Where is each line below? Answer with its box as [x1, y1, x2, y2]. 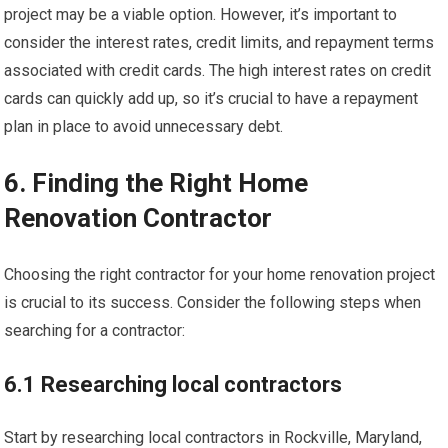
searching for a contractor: [4, 321, 186, 340]
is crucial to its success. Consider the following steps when [4, 293, 422, 312]
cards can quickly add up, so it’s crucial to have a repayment [4, 89, 419, 108]
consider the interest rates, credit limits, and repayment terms [4, 33, 435, 52]
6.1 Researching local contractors [4, 372, 343, 397]
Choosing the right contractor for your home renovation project [4, 265, 436, 284]
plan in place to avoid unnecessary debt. [4, 117, 284, 136]
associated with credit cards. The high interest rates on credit [4, 61, 432, 80]
